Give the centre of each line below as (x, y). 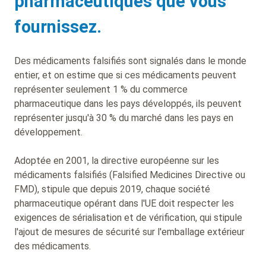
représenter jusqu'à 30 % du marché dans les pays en (124, 118)
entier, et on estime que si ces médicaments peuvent (125, 75)
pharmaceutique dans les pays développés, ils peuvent (128, 103)
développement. (51, 132)
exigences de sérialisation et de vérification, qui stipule (128, 217)
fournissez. (60, 26)
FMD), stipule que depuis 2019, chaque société (112, 189)
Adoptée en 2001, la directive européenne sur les (117, 160)
